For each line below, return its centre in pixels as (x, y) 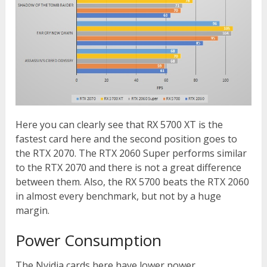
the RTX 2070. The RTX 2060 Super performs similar (131, 153)
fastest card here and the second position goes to (127, 139)
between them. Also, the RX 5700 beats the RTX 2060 (133, 181)
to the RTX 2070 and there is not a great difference (129, 167)
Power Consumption (89, 240)
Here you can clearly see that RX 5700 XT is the (119, 124)
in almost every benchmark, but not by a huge (119, 196)
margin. (33, 210)
